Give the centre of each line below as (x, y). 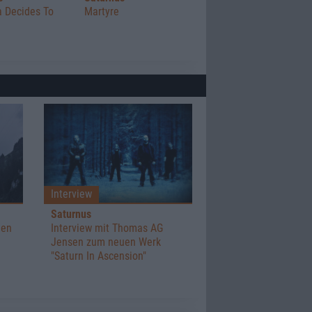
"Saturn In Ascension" (98, 256)
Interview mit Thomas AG (107, 228)
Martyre (102, 11)
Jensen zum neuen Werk (106, 242)
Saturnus (71, 214)
